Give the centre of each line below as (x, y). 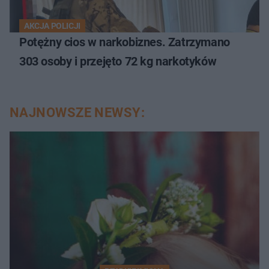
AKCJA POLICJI (52, 26)
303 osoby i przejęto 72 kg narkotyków (118, 61)
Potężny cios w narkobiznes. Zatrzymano (125, 42)
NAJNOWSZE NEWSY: (77, 112)
